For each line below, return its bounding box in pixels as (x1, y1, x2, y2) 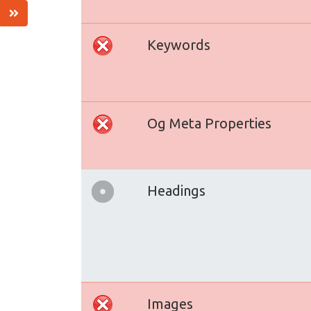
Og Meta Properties (147, 115, 271, 131)
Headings (147, 183, 205, 199)
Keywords (147, 37, 210, 53)
